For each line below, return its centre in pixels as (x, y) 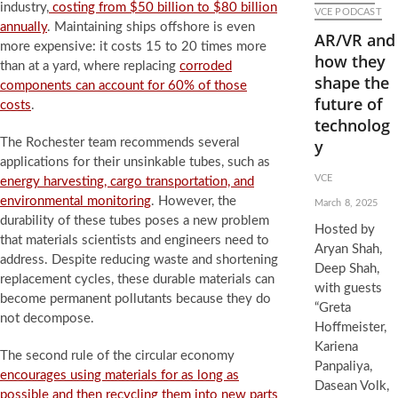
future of (348, 104)
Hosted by (344, 230)
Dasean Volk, (351, 386)
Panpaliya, (343, 366)
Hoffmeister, (350, 327)
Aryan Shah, (348, 249)
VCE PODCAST (348, 12)
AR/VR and (354, 40)
